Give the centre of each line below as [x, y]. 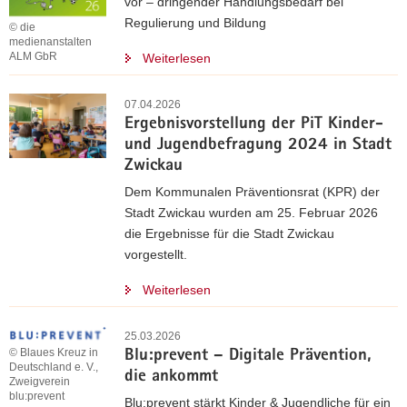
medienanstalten [50, 42]
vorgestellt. [156, 254]
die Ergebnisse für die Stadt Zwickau [229, 233]
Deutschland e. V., [54, 367]
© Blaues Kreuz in [54, 352]
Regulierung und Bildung [195, 23]
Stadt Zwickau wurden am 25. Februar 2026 [251, 213]
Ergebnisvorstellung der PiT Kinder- [254, 125]
